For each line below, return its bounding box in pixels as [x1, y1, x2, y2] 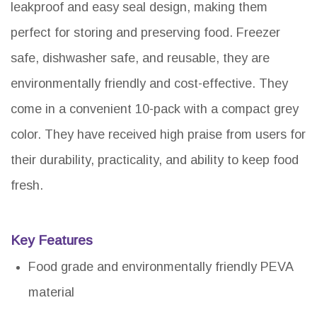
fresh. [11, 178, 43, 193]
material [28, 285, 74, 300]
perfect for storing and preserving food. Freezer [11, 25, 280, 40]
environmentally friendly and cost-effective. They [11, 76, 288, 91]
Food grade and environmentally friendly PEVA [28, 260, 293, 275]
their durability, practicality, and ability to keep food [11, 153, 299, 168]
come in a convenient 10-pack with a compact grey [11, 102, 299, 117]
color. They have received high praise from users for [11, 127, 306, 142]
